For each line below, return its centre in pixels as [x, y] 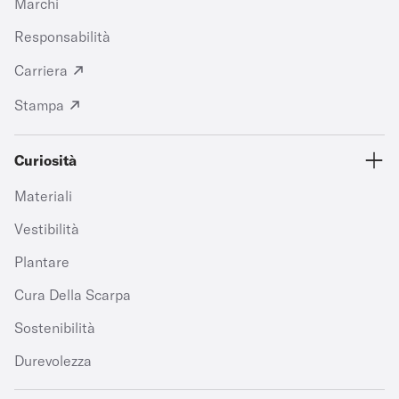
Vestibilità [47, 229]
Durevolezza [53, 361]
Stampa [39, 105]
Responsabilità [62, 37]
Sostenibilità [55, 328]
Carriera [41, 70]
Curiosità [45, 160]
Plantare [42, 262]
